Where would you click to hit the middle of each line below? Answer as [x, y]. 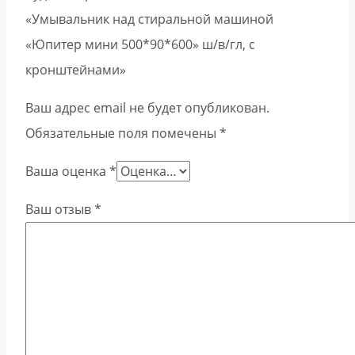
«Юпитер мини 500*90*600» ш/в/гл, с [140, 44]
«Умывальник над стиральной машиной [149, 19]
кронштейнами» [76, 69]
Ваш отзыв [60, 209]
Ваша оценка [67, 171]
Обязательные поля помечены [122, 133]
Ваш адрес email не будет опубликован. [147, 107]
